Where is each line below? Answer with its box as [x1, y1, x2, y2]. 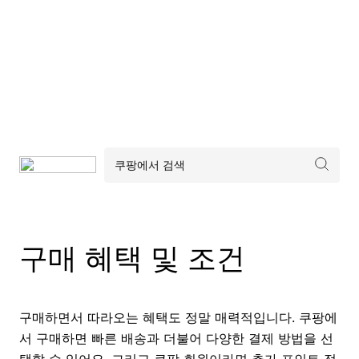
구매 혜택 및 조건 [19, 240, 245, 276]
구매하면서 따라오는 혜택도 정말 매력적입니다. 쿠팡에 [19, 309, 337, 326]
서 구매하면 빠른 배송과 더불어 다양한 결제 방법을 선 [19, 330, 333, 347]
